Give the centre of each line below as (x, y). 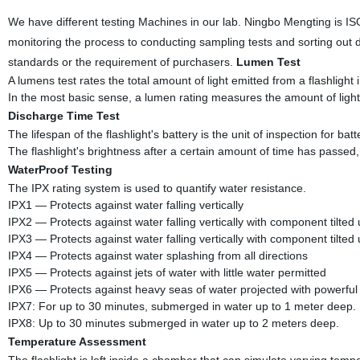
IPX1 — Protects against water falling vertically (125, 205)
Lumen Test (268, 61)
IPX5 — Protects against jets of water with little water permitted (167, 272)
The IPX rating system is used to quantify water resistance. (157, 188)
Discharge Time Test (63, 115)
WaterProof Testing (60, 169)
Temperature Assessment (77, 341)
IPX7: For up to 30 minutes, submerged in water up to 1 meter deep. (182, 306)
